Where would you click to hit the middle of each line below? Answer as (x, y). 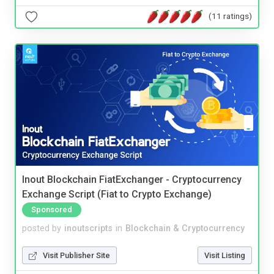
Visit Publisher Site (76, 256)
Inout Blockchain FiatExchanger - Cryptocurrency (132, 179)
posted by (42, 229)
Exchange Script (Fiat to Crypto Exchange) (117, 194)
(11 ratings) (230, 16)
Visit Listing (225, 256)
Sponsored (52, 210)
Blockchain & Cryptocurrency (185, 229)
